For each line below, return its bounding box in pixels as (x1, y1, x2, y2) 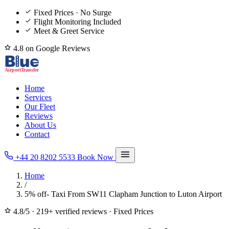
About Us (25, 121, 56, 129)
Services (25, 93, 52, 102)
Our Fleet (25, 102, 55, 111)
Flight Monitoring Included (34, 17, 121, 26)
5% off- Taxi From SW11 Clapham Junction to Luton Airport (25, 190, 222, 198)
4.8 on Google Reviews (11, 44, 90, 53)
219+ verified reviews (36, 207, 107, 216)
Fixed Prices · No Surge (34, 8, 111, 17)
